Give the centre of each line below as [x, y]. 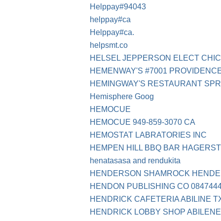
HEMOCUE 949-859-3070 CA [143, 122]
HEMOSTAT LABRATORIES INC [148, 135]
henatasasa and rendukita [135, 161]
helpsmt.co [109, 45]
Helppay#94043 [118, 7]
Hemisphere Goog [122, 97]
